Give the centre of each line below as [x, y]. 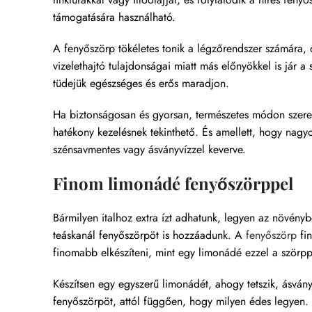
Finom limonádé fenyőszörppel [173, 184]
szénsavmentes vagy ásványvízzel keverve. [149, 150]
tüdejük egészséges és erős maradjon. [141, 84]
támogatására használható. [114, 17]
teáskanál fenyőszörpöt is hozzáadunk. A [148, 235]
